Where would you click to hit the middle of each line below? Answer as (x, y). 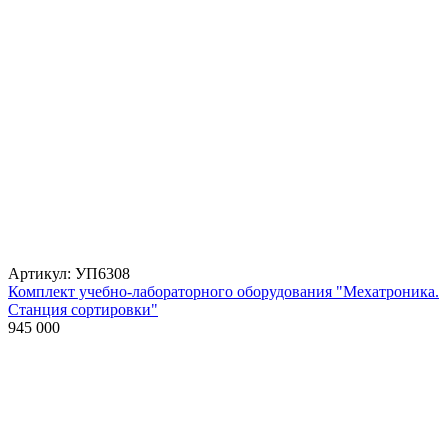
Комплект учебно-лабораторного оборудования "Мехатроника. (223, 292)
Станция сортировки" (83, 310)
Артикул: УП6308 (69, 274)
